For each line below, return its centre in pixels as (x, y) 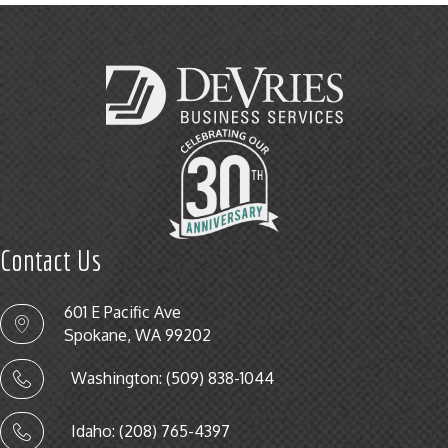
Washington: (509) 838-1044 (172, 378)
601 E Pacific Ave (122, 312)
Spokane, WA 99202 (137, 335)
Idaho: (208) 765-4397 (150, 431)
